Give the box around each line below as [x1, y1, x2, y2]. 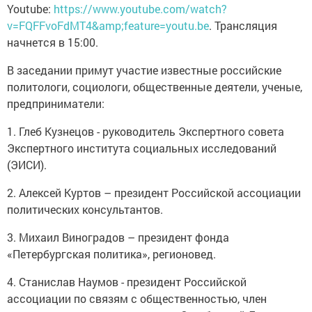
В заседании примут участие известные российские [7, 62, 281, 77]
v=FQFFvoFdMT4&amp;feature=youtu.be [7, 17, 209, 33]
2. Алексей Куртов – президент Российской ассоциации [7, 185, 301, 200]
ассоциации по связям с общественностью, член [7, 290, 267, 306]
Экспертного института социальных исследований [7, 140, 276, 155]
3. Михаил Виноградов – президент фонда [7, 229, 229, 244]
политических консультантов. [7, 201, 163, 217]
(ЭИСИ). [7, 157, 47, 172]
